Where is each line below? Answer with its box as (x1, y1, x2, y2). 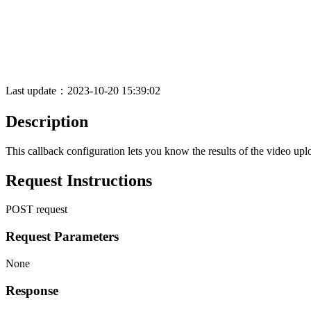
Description (6, 112, 88, 131)
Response (6, 283, 58, 298)
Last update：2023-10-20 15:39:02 (6, 84, 163, 96)
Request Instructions (6, 171, 152, 190)
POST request (6, 203, 67, 216)
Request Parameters (6, 229, 119, 244)
